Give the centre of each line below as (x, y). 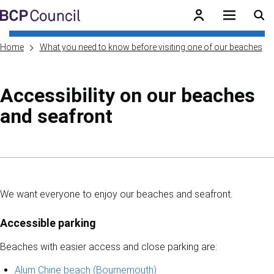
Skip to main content (60, 19)
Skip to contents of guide (57, 168)
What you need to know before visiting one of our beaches (151, 47)
